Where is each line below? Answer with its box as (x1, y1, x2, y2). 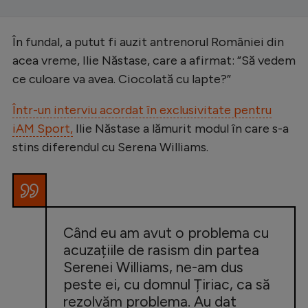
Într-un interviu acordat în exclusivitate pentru (12, 102, 272, 118)
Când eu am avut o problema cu (63, 223, 269, 241)
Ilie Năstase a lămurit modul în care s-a (73, 120, 289, 136)
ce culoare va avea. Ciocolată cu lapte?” (12, 71, 231, 87)
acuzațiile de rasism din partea (63, 241, 259, 258)
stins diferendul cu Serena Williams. (12, 139, 208, 155)
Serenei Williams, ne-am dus (63, 258, 243, 276)
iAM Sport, (12, 120, 73, 136)
